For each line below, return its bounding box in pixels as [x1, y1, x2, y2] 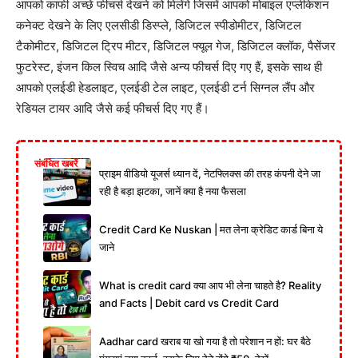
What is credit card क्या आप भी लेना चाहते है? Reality [99, 278, 321, 292]
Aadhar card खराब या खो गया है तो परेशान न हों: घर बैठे [99, 334, 311, 348]
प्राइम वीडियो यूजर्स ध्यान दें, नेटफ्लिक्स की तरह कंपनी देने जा [99, 166, 320, 180]
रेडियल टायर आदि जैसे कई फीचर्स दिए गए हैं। [16, 100, 209, 116]
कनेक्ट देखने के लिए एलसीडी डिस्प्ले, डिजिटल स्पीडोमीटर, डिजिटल [16, 17, 301, 33]
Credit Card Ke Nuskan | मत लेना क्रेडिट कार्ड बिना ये [99, 222, 323, 236]
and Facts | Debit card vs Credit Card [99, 296, 279, 309]
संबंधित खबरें [34, 157, 78, 169]
